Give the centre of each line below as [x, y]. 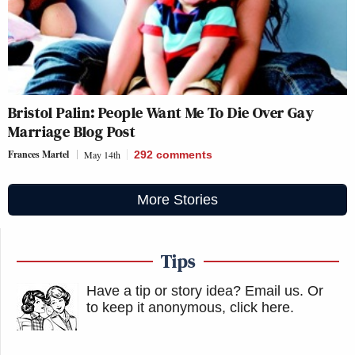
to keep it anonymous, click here [188, 308]
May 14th [102, 155]
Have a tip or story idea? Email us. [195, 291]
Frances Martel [38, 155]
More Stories [177, 200]
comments [184, 155]
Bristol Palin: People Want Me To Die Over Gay [161, 113]
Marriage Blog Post [72, 132]
